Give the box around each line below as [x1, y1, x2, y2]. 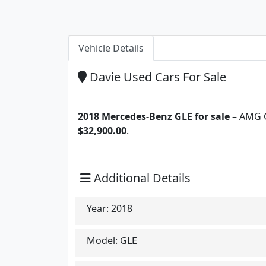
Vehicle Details [78, 41, 144, 55]
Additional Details [91, 169, 191, 186]
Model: [87, 233, 118, 247]
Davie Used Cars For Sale [87, 68, 226, 85]
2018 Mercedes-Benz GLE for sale [78, 109, 230, 123]
